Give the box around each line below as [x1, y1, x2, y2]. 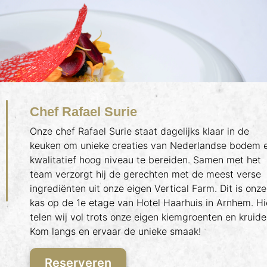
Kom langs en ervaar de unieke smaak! [30, 225, 204, 237]
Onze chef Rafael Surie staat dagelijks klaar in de [30, 125, 249, 137]
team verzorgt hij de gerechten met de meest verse [30, 168, 261, 180]
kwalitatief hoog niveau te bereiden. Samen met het [30, 154, 261, 166]
